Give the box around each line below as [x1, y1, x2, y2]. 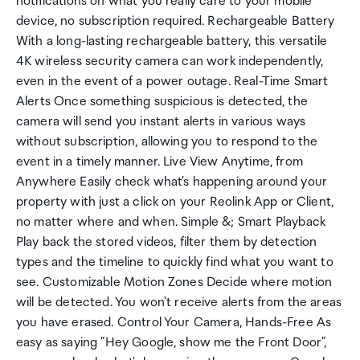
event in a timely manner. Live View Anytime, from [16, 154, 303, 170]
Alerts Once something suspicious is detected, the [16, 94, 308, 109]
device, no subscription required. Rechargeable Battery [16, 14, 335, 29]
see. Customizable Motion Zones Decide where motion [16, 275, 333, 290]
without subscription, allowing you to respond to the [16, 134, 318, 149]
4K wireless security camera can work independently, [16, 54, 324, 69]
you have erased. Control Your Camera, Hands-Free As [16, 315, 332, 330]
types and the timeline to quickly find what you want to [16, 255, 333, 270]
